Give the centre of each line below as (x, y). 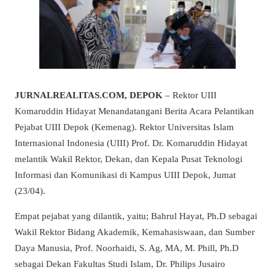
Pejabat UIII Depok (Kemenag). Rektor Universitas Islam (124, 126)
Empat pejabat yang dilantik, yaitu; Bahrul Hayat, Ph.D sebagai (136, 216)
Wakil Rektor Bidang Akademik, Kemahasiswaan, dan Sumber (135, 232)
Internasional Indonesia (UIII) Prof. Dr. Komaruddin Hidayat (131, 142)
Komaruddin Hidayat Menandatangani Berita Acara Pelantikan (134, 110)
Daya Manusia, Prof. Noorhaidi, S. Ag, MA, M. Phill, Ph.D (127, 248)
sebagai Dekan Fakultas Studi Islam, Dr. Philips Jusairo (120, 264)
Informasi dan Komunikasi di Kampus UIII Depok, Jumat (125, 174)
